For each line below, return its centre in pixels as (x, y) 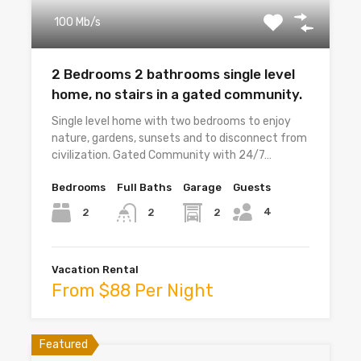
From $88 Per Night (133, 291)
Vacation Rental (95, 270)
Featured (64, 345)
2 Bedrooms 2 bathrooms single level (173, 75)
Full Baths (144, 188)
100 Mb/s (77, 23)
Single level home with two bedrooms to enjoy (171, 122)
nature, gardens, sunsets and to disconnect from (179, 139)
